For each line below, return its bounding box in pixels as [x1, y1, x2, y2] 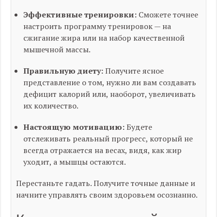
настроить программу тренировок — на [23, 21, 171, 31]
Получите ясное [103, 65, 164, 76]
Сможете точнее [137, 9, 199, 20]
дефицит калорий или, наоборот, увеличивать [23, 89, 196, 99]
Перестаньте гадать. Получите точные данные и [16, 178, 196, 188]
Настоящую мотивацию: [23, 122, 125, 132]
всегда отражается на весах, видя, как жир [23, 145, 182, 155]
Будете [124, 122, 153, 132]
